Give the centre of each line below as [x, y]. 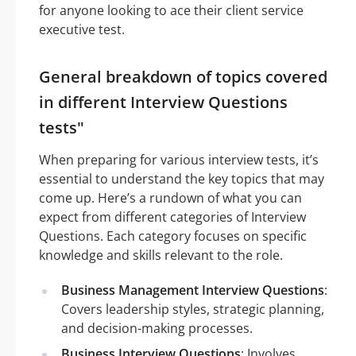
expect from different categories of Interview [172, 217]
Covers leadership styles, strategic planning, [193, 309]
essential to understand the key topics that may [182, 178]
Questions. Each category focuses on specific [173, 236]
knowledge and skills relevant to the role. [161, 255]
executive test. [82, 29]
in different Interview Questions [163, 102]
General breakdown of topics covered [183, 76]
